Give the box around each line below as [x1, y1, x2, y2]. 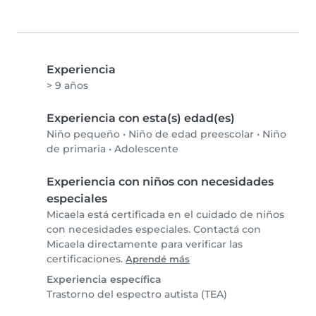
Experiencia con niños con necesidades [47, 175, 274, 189]
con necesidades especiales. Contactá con [47, 223, 261, 236]
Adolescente [114, 142, 178, 156]
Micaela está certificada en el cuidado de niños [47, 208, 284, 221]
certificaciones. [47, 253, 126, 266]
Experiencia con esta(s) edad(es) [47, 111, 235, 126]
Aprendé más [126, 254, 190, 265]
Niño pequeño [47, 128, 120, 141]
